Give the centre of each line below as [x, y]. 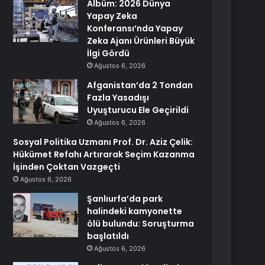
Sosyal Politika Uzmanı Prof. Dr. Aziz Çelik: [103, 142]
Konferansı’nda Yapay [135, 28]
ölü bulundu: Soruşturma [141, 224]
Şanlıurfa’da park [125, 199]
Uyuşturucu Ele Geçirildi [138, 110]
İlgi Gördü [109, 53]
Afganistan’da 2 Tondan [140, 85]
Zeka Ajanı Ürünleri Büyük [141, 41]
